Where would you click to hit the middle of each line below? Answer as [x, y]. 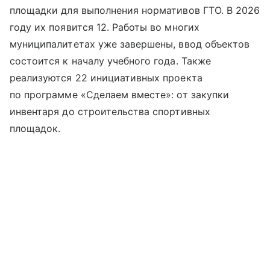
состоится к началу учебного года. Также [110, 61]
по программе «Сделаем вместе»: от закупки [119, 94]
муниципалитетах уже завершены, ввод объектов [130, 44]
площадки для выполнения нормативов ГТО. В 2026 [135, 10]
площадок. [35, 128]
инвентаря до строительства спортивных [110, 111]
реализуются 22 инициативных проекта [106, 77]
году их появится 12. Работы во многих [105, 27]
